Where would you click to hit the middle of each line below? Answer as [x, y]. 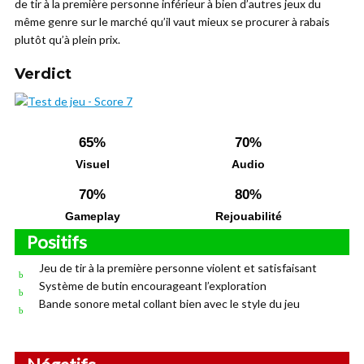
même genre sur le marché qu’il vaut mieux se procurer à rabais [172, 21]
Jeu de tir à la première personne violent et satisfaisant [178, 267]
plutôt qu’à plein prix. [67, 39]
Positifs [57, 241]
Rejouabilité [248, 216]
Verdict [43, 74]
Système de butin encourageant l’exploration [153, 285]
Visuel [92, 164]
